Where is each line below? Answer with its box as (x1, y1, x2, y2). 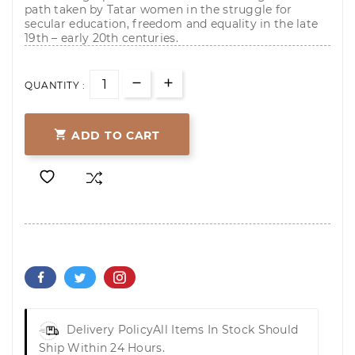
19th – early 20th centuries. (25, 31, 178, 46)
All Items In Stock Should (153, 323, 299, 338)
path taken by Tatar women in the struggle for (25, 2, 292, 17)
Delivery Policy (67, 323, 154, 338)
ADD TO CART (71, 128, 160, 143)
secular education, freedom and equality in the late (25, 17, 319, 32)
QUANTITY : (25, 79, 85, 92)
